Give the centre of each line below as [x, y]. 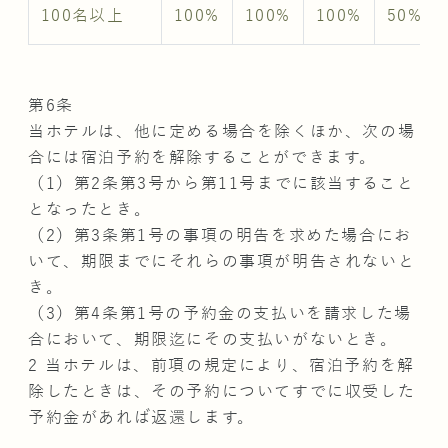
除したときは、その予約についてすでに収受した [222, 391]
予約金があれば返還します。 [141, 417]
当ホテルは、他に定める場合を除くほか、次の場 [222, 131]
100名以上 [83, 15]
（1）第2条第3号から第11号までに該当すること [221, 183]
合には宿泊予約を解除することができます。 [202, 157]
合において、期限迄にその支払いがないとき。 [213, 339]
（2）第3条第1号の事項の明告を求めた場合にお [220, 235]
